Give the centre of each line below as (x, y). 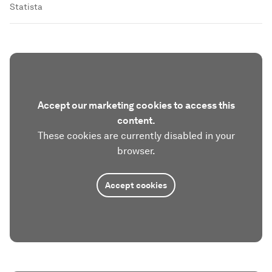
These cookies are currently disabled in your (136, 136)
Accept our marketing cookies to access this (136, 105)
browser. (136, 151)
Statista (26, 7)
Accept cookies (136, 185)
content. (136, 121)
